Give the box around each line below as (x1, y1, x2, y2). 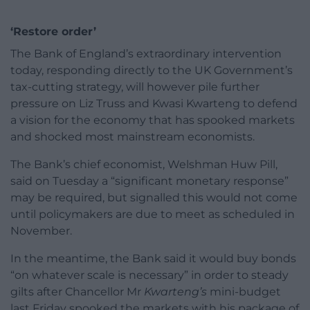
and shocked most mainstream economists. (10, 130, 255, 144)
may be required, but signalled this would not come (10, 191, 298, 205)
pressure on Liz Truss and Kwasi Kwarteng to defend (10, 97, 298, 111)
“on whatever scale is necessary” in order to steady (10, 268, 289, 282)
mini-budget (207, 285, 281, 299)
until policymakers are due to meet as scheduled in (10, 208, 295, 221)
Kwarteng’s (144, 285, 207, 299)
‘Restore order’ (10, 25, 96, 39)
